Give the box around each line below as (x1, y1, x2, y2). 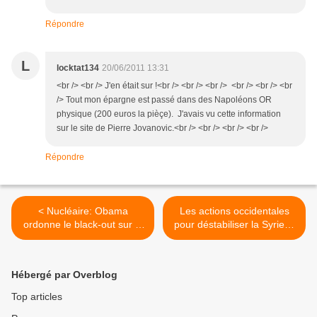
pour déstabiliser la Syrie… (174, 219, 294, 231)
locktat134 (57, 63, 99, 74)
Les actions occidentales (179, 205, 289, 217)
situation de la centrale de (25, 232, 141, 244)
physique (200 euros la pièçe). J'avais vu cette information (57, 109, 281, 120)
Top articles (11, 291, 62, 303)
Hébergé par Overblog (11, 269, 117, 281)
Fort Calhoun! (52, 246, 114, 258)
